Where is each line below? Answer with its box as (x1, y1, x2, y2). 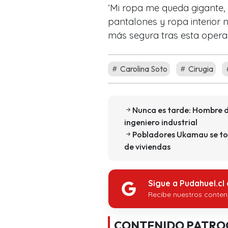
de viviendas (124, 141, 170, 152)
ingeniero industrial (124, 117, 197, 127)
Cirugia (187, 63, 213, 74)
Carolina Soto (119, 63, 167, 74)
